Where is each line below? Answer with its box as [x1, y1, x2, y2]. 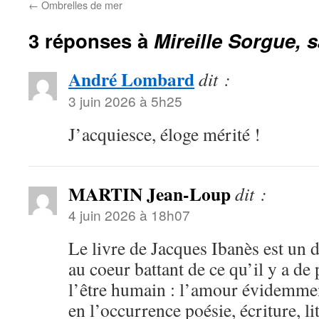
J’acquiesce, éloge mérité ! [68, 122, 261, 146]
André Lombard [68, 66, 194, 93]
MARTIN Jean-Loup [68, 180, 231, 207]
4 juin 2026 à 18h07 [68, 205, 190, 224]
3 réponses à [28, 26, 154, 54]
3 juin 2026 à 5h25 [68, 91, 182, 110]
